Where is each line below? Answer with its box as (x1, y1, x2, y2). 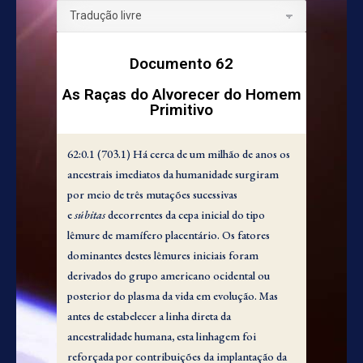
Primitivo (150, 100, 213, 119)
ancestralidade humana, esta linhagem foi (67, 328, 256, 344)
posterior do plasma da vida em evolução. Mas (67, 288, 278, 303)
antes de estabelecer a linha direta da (67, 308, 231, 323)
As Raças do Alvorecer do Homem (62, 84, 301, 104)
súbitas (75, 207, 105, 222)
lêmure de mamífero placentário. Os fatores (67, 227, 270, 242)
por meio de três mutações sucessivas (67, 186, 237, 202)
